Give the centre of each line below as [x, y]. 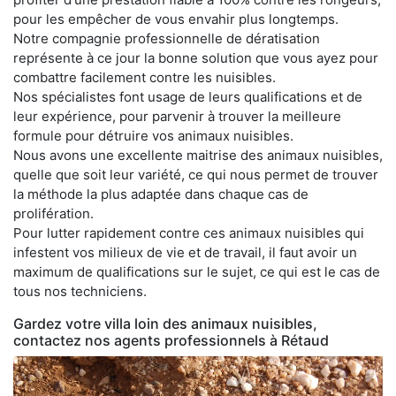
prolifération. [53, 213]
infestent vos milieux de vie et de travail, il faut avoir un [185, 252]
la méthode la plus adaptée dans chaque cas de [161, 194]
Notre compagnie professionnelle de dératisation [167, 38]
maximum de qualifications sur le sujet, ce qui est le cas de [197, 272]
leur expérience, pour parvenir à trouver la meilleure [177, 116]
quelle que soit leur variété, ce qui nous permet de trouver [196, 175]
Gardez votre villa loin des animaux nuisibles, [165, 324]
